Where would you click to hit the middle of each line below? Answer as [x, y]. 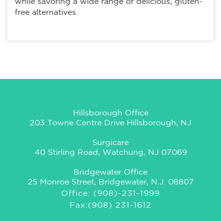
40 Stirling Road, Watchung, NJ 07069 [110, 153]
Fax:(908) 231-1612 [110, 206]
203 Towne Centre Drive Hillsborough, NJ [110, 123]
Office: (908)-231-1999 [110, 194]
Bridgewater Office [110, 173]
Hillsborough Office [110, 113]
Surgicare [110, 143]
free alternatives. [46, 13]
